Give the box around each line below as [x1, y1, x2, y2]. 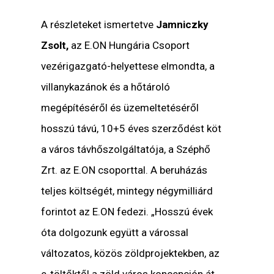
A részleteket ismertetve [41, 18, 157, 31]
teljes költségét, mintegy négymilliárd [41, 185, 213, 198]
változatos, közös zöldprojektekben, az [41, 247, 220, 260]
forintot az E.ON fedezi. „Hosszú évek [41, 206, 213, 218]
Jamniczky [156, 18, 209, 31]
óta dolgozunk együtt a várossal [41, 226, 189, 239]
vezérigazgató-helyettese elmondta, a [41, 60, 215, 73]
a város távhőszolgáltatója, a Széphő [41, 143, 211, 156]
